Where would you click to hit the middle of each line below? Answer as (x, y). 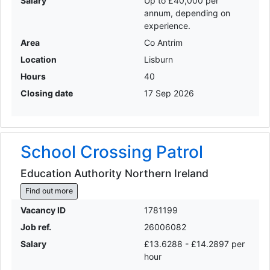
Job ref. (36, 227)
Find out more (49, 191)
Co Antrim (163, 43)
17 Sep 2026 (169, 93)
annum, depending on (187, 13)
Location (38, 60)
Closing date (46, 93)
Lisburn (159, 60)
